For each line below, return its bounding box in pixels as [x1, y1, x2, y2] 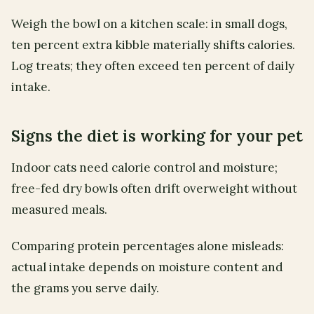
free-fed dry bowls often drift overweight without [11, 180, 297, 196]
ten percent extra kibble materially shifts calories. [11, 37, 295, 53]
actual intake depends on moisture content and [11, 259, 283, 275]
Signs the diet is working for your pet [11, 125, 303, 146]
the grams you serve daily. [11, 280, 159, 296]
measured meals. [11, 201, 107, 217]
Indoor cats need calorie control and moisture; [11, 159, 278, 175]
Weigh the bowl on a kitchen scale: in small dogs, [11, 16, 287, 32]
